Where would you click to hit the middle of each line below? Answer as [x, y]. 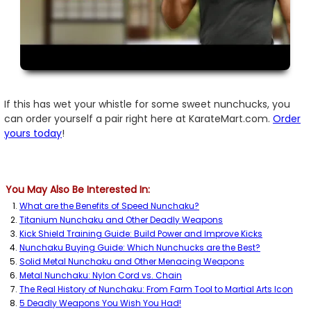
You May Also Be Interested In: [78, 189]
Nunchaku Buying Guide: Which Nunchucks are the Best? [140, 247]
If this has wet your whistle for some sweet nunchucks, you [147, 104]
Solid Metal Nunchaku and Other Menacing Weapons [132, 261]
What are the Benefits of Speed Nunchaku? [109, 205]
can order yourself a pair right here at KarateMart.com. [138, 118]
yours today [33, 133]
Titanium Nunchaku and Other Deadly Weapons [121, 219]
